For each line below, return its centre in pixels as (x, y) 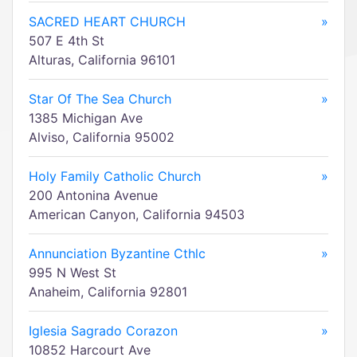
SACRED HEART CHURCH (107, 22)
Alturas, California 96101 (102, 60)
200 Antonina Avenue (93, 195)
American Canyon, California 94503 (137, 214)
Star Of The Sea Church (100, 99)
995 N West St (73, 273)
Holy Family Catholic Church (115, 176)
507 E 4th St (67, 41)
